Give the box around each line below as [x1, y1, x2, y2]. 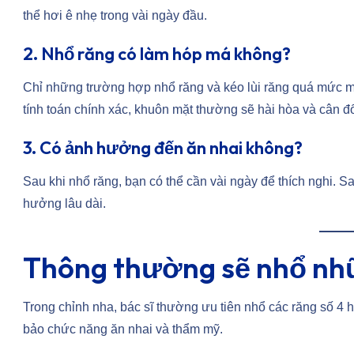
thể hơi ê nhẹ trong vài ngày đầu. [23, 9, 207, 23]
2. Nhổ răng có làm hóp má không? [23, 43, 291, 66]
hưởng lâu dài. [23, 197, 106, 211]
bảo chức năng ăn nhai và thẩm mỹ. [23, 322, 223, 337]
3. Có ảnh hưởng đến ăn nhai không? [23, 137, 303, 160]
